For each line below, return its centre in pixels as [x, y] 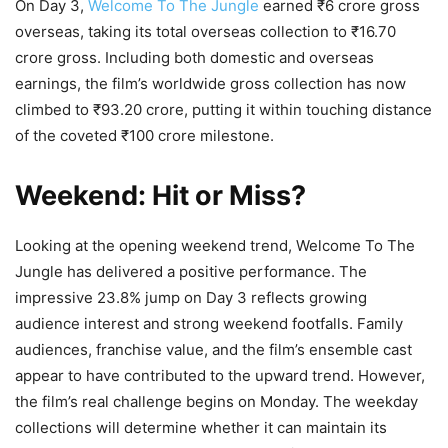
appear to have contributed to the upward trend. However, [220, 375]
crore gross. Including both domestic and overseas [194, 57]
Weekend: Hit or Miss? [160, 195]
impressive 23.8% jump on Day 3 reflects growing [191, 297]
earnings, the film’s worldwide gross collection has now [210, 83]
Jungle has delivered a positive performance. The [191, 271]
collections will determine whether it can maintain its [201, 427]
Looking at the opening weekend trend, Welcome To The [215, 245]
